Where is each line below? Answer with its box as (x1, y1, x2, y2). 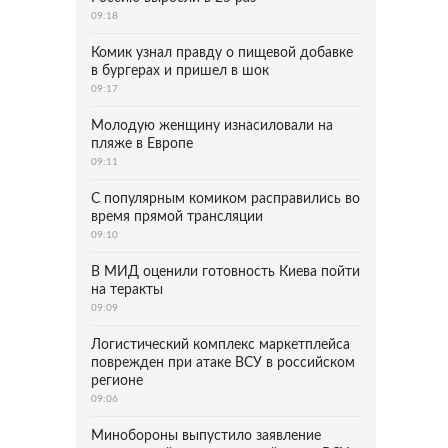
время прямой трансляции (91, 210, 263, 224)
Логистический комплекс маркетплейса (91, 338, 350, 352)
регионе (91, 374, 143, 388)
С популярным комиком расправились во (91, 192, 360, 206)
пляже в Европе (91, 137, 193, 151)
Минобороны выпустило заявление (91, 429, 321, 443)
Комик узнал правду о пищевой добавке (91, 46, 353, 60)
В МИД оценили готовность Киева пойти (91, 265, 360, 279)
